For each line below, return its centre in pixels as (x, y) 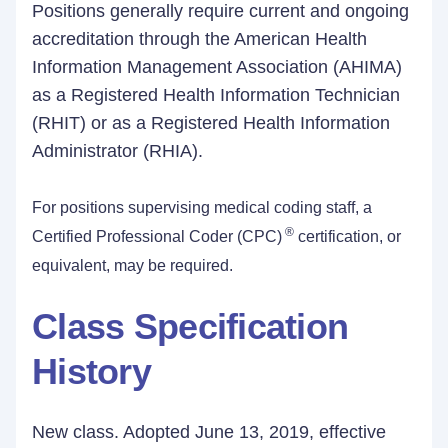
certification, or (347, 236)
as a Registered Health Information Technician (216, 95)
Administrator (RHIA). (117, 151)
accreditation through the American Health (199, 39)
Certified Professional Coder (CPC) (157, 236)
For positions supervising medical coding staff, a (202, 207)
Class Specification (190, 326)
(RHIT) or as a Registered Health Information (211, 123)
